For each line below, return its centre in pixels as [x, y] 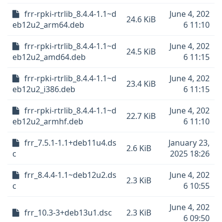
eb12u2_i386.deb [44, 89]
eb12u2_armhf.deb [48, 121]
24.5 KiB [141, 52]
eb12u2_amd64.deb [49, 57]
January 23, [189, 143]
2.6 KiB [139, 148]
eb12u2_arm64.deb [48, 25]
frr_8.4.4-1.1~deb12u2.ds [70, 175]
